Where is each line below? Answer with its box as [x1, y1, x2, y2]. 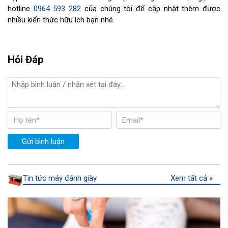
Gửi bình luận [22, 137, 65, 147]
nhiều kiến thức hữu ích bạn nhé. [8, 15, 115, 24]
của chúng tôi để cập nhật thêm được [81, 4, 221, 13]
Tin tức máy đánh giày [23, 174, 97, 183]
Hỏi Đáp [8, 53, 43, 66]
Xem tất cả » [170, 174, 213, 183]
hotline [8, 4, 34, 13]
